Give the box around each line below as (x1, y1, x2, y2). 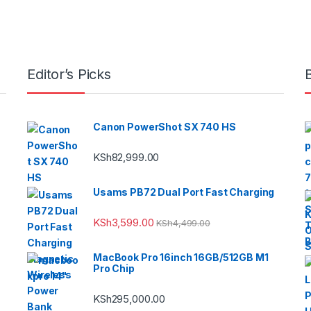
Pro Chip (93, 262, 135, 274)
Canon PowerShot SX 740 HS (93, 120, 236, 133)
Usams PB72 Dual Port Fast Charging (93, 185, 275, 198)
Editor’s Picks (27, 65, 112, 83)
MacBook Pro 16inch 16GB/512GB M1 (93, 251, 269, 263)
